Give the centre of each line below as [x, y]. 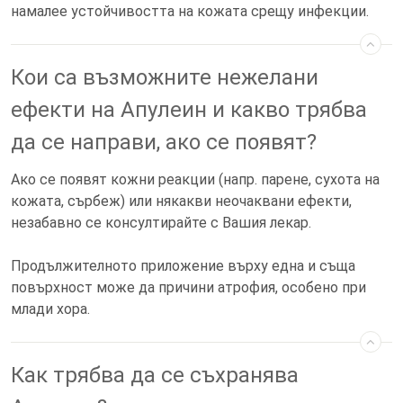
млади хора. [50, 309]
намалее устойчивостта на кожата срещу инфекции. [190, 11]
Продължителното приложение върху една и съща [183, 266]
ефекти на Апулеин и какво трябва [189, 110]
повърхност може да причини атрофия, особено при [188, 287]
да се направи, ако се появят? [164, 142]
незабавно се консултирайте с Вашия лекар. [161, 223]
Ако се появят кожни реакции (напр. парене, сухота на [195, 179]
